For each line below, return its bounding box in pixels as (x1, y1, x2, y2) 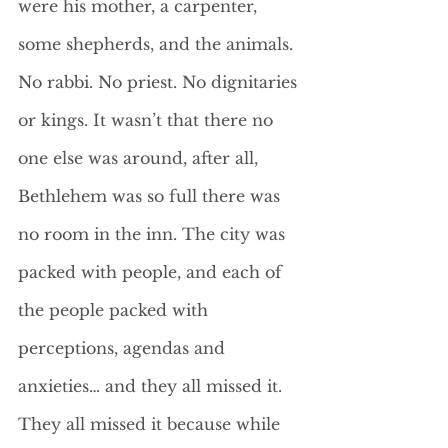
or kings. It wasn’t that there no (18, 110, 278, 130)
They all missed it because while (18, 414, 285, 434)
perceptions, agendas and (18, 338, 230, 358)
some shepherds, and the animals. (18, 34, 298, 54)
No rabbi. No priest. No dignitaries (18, 72, 302, 92)
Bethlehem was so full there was (18, 186, 285, 206)
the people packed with (18, 300, 213, 320)
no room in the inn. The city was (18, 224, 290, 244)
